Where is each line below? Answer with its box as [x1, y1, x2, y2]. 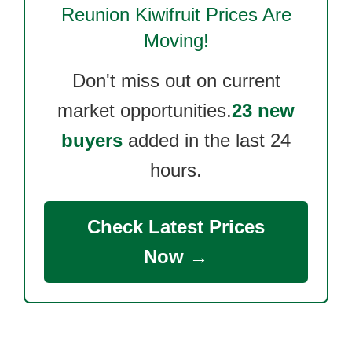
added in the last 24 [123, 130, 291, 151]
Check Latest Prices [87, 216, 265, 237]
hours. [150, 159, 202, 181]
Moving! [143, 30, 209, 51]
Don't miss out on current [71, 70, 280, 91]
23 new [232, 100, 295, 121]
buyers [61, 130, 123, 151]
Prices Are [200, 4, 291, 25]
